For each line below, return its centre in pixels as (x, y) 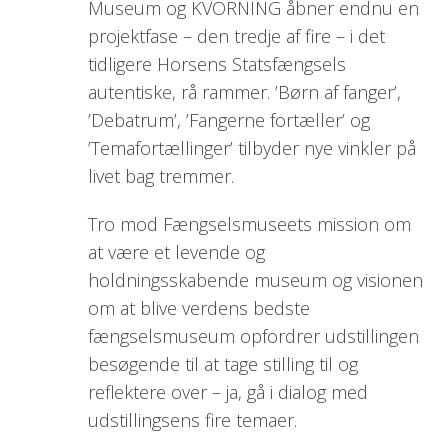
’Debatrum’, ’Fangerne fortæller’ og (228, 120)
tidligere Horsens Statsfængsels (216, 64)
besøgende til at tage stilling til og (222, 364)
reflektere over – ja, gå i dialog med (227, 392)
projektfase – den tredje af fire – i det (236, 36)
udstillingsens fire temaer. (192, 420)
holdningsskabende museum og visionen (255, 280)
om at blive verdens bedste (198, 308)
